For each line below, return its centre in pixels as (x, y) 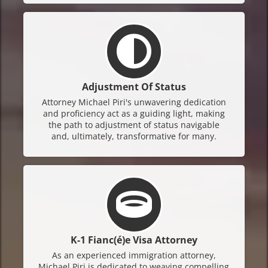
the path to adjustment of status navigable (134, 124)
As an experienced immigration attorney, (134, 255)
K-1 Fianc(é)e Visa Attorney (134, 240)
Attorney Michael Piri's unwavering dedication (134, 102)
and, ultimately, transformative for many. (134, 136)
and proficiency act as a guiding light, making (134, 113)
